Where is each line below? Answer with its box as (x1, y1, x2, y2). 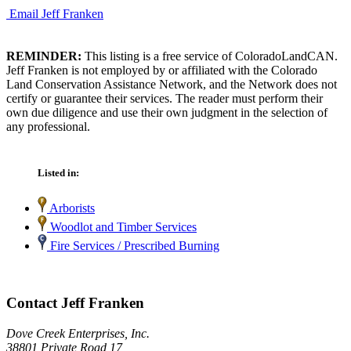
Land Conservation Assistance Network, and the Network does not (6, 77, 337, 91)
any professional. (6, 119, 90, 133)
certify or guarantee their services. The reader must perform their (6, 91, 323, 105)
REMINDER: (6, 49, 81, 63)
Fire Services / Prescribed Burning (47, 239, 219, 253)
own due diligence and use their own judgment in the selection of (6, 105, 327, 119)
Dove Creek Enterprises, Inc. (6, 326, 150, 340)
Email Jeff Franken (9, 6, 103, 20)
